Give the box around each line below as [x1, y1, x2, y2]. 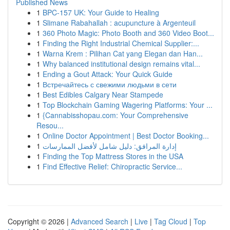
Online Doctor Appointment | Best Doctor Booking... [43, 130, 209, 141]
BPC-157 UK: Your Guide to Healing [43, 7, 159, 17]
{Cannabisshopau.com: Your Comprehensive [43, 110, 188, 120]
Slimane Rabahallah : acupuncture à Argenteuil [43, 17, 196, 28]
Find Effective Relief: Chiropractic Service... [43, 161, 182, 171]
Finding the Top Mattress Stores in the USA [43, 151, 183, 161]
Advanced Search [71, 216, 128, 226]
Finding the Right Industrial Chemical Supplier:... [43, 38, 199, 48]
